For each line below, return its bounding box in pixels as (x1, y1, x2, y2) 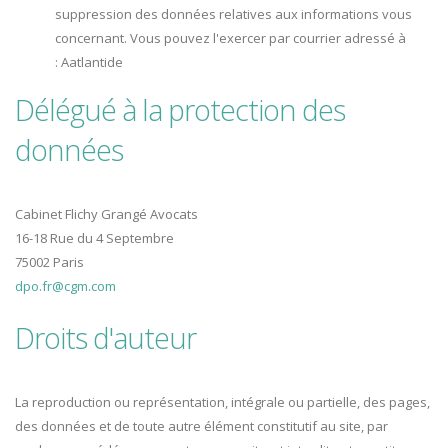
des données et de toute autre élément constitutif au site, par (15, 417, 388, 436)
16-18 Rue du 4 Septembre (15, 229, 174, 248)
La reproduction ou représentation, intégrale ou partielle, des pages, (15, 393, 430, 412)
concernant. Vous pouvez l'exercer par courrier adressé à (55, 29, 406, 48)
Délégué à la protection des (15, 90, 345, 130)
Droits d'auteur (15, 318, 196, 358)
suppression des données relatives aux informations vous (55, 5, 412, 24)
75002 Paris (15, 253, 84, 272)
